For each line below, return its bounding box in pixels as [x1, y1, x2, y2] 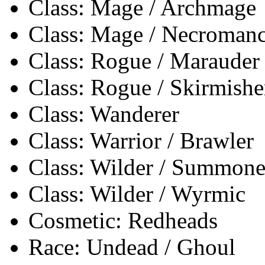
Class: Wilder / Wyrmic [28, 181, 245, 207]
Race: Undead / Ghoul [28, 234, 235, 260]
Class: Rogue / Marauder [28, 48, 260, 74]
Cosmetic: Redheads [28, 208, 218, 234]
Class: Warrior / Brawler [28, 128, 254, 154]
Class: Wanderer [28, 101, 179, 127]
